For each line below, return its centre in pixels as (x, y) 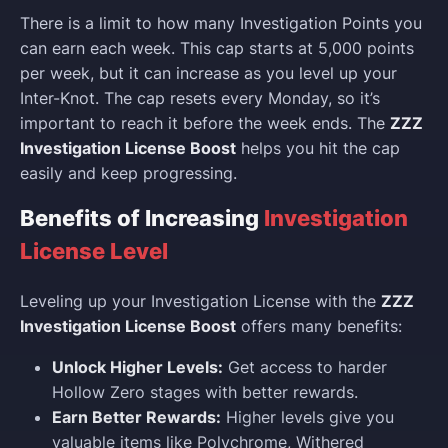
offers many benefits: (319, 326)
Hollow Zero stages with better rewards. (205, 392)
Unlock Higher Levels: (137, 367)
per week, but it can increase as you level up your (208, 72)
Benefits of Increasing (142, 217)
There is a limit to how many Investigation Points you (221, 22)
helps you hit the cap (318, 147)
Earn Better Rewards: (136, 417)
